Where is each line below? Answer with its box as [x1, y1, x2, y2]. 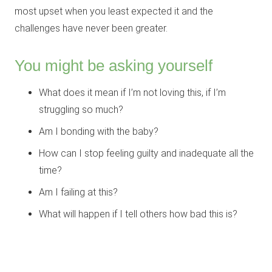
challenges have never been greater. [15, 22, 168, 34]
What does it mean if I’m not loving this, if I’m [39, 86, 226, 98]
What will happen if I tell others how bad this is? [39, 208, 237, 220]
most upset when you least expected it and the [15, 5, 213, 17]
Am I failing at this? [39, 186, 118, 198]
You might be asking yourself [15, 56, 212, 74]
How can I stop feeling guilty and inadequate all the [39, 147, 254, 159]
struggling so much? [39, 103, 123, 115]
